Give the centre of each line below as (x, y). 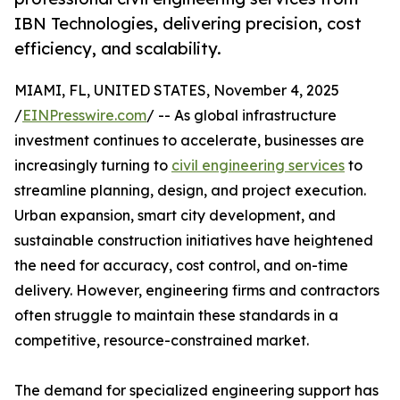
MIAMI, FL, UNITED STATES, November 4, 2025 (177, 91)
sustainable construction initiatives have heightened (194, 241)
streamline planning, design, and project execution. (190, 191)
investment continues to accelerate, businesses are (189, 141)
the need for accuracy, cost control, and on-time (181, 266)
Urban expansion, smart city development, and (175, 216)
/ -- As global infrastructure (242, 116)
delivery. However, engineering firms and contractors (197, 291)
